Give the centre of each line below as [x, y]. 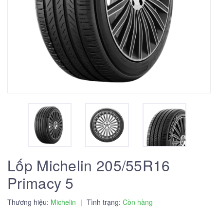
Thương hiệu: [29, 202]
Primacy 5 [41, 183]
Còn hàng [138, 202]
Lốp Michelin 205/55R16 [89, 165]
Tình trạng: [104, 202]
